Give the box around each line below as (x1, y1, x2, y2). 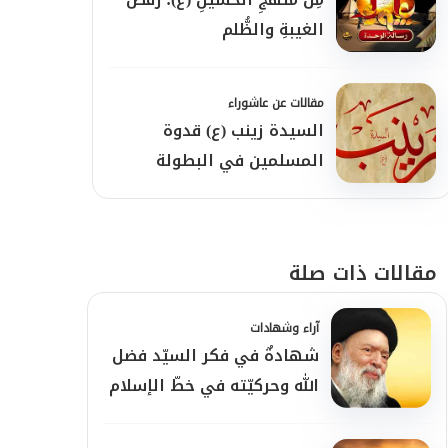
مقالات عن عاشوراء (228, 92, 324, 114)
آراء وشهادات (250, 317, 319, 339)
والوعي (268, 175, 324, 206)
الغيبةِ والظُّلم (222, 14, 324, 45)
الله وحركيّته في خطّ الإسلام (109, 370, 319, 401)
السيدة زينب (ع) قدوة (163, 115, 324, 146)
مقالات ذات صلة (289, 254, 437, 292)
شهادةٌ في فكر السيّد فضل (112, 340, 319, 371)
